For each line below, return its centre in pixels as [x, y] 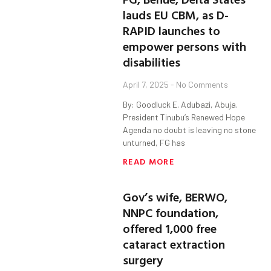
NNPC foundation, [171, 213]
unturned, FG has [154, 143]
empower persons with [185, 46]
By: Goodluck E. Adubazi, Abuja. [181, 105]
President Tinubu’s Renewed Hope [184, 117]
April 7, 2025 [147, 85]
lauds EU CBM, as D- [176, 15]
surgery [143, 260]
